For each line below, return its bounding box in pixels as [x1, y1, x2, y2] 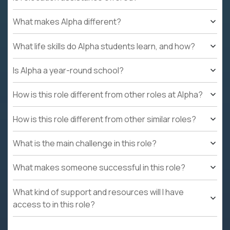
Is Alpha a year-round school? [13, 64, 124, 76]
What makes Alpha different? [13, 16, 121, 28]
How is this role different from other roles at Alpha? [13, 89, 203, 101]
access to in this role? [13, 198, 95, 210]
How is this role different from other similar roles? [13, 113, 196, 125]
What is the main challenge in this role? [13, 138, 157, 149]
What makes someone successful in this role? [13, 162, 185, 174]
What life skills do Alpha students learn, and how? [13, 40, 195, 52]
